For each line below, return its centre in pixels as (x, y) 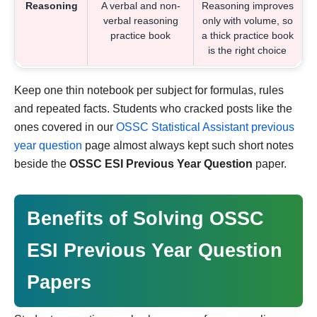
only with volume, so (247, 20)
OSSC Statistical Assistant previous (205, 127)
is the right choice (247, 50)
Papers (59, 282)
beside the (42, 163)
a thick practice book (247, 35)
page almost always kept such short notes (188, 145)
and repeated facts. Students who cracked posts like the (153, 108)
